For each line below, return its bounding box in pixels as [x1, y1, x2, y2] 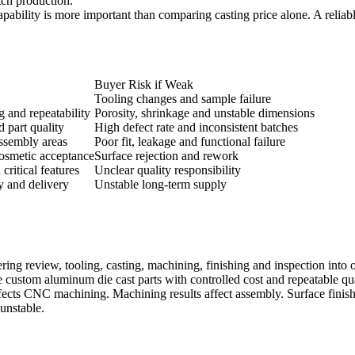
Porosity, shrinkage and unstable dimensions [94, 106, 315, 120]
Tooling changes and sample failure [94, 92, 271, 106]
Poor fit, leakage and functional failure [94, 135, 285, 149]
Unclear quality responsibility [94, 163, 241, 177]
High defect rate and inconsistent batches [94, 120, 298, 135]
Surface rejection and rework [94, 149, 239, 163]
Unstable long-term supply [94, 177, 227, 192]
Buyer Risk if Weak [94, 78, 193, 92]
